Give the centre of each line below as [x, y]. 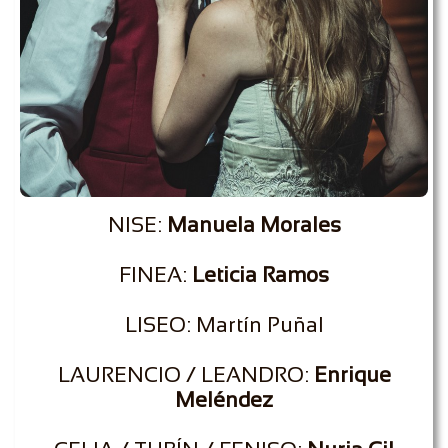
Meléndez [224, 399]
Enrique [352, 374]
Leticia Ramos [260, 274]
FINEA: [155, 274]
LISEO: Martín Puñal [224, 324]
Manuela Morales [253, 224]
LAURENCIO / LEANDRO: [185, 374]
